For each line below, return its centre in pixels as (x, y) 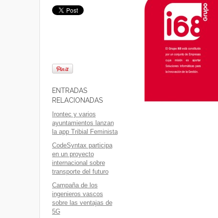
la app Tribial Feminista (85, 132)
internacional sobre (78, 163)
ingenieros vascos (77, 194)
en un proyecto (73, 154)
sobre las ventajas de (82, 203)
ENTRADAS (69, 91)
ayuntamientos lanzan (83, 123)
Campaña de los (75, 185)
